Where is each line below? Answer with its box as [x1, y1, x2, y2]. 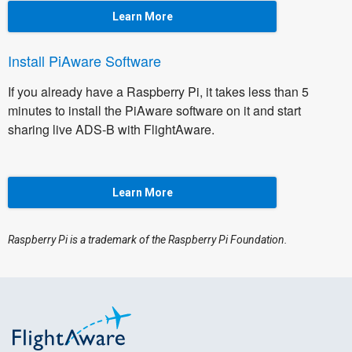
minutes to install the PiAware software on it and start [8, 101, 301, 120]
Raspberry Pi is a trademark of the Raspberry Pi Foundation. [8, 233, 288, 247]
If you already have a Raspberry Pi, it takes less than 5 [8, 82, 309, 101]
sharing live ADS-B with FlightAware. [8, 120, 214, 139]
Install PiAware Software [8, 50, 161, 71]
